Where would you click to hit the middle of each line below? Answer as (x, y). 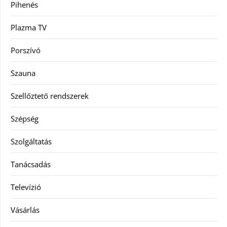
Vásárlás (25, 210)
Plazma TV (29, 27)
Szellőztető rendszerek (50, 96)
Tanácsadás (31, 164)
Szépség (25, 119)
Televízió (26, 187)
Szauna (23, 73)
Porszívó (26, 50)
